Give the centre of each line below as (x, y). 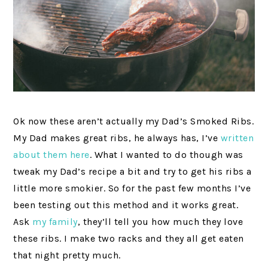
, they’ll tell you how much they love (160, 221)
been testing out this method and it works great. (126, 205)
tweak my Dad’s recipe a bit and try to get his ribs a (133, 171)
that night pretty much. (67, 255)
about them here (51, 154)
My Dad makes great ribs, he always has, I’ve (117, 138)
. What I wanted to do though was (166, 154)
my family (55, 221)
